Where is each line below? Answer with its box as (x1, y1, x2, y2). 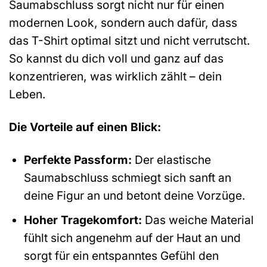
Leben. (9, 86, 46, 101)
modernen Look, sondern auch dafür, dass (9, 15, 237, 30)
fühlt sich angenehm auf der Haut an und (23, 231, 241, 246)
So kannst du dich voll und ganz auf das (9, 51, 223, 66)
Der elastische (131, 152, 211, 167)
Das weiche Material (141, 213, 254, 228)
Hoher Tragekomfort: (23, 213, 142, 228)
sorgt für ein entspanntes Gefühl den (23, 249, 219, 263)
